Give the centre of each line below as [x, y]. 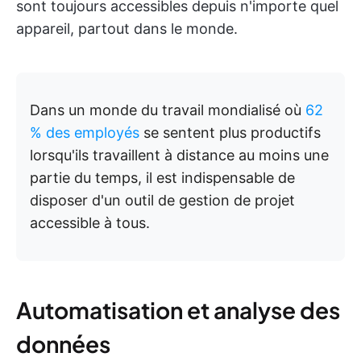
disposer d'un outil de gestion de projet [162, 200]
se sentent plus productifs [230, 133]
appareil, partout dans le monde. [127, 29]
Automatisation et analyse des [178, 310]
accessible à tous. [90, 223]
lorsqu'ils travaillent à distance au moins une [179, 155]
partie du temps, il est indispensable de [162, 178]
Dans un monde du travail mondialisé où [168, 110]
